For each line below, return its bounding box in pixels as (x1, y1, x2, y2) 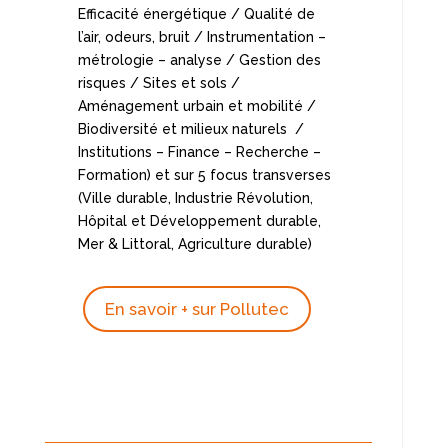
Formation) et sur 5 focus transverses (77, 166, 331, 183)
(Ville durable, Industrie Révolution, (77, 189, 313, 206)
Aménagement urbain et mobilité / (77, 97, 316, 114)
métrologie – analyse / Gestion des (77, 51, 321, 68)
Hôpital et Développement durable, (77, 212, 321, 229)
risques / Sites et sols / (77, 74, 240, 91)
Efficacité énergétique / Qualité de (77, 5, 315, 22)
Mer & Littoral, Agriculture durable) (77, 235, 312, 252)
